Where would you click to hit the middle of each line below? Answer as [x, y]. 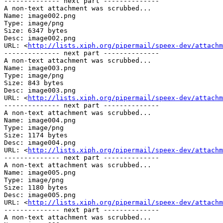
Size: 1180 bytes [36, 188]
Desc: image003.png [40, 91]
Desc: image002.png [40, 38]
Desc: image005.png [40, 195]
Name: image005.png [40, 173]
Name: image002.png [40, 16]
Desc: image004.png [40, 143]
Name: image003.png [40, 68]
